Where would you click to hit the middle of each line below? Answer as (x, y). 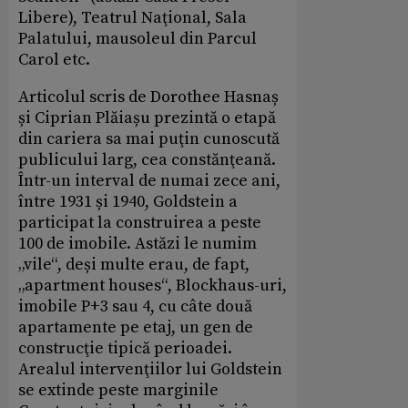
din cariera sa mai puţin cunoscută (149, 138)
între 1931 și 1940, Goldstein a (128, 201)
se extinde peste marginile (118, 390)
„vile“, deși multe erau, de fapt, (134, 264)
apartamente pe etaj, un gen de (136, 327)
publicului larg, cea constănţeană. (147, 159)
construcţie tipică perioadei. (125, 348)
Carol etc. (54, 59)
